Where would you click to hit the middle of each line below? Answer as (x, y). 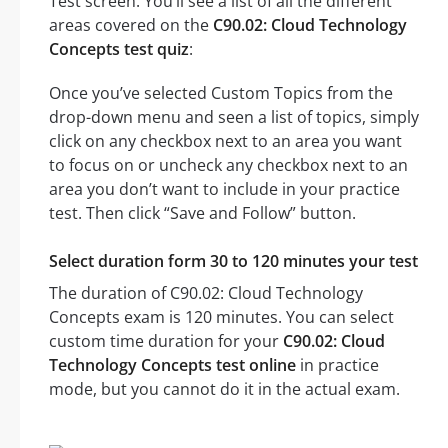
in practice (337, 365)
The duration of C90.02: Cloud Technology (206, 293)
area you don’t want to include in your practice (224, 189)
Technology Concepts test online (172, 365)
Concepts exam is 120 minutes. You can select (221, 317)
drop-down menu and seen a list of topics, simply (234, 117)
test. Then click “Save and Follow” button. (202, 213)
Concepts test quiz (119, 49)
